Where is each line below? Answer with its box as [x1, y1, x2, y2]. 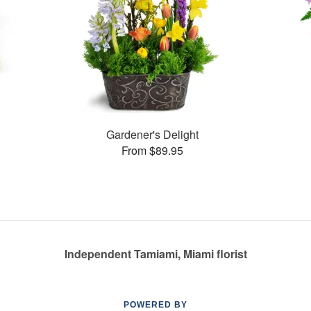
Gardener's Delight [106, 126, 199, 142]
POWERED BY [124, 300, 187, 310]
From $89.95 [121, 142, 183, 158]
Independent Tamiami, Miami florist [64, 246, 247, 262]
